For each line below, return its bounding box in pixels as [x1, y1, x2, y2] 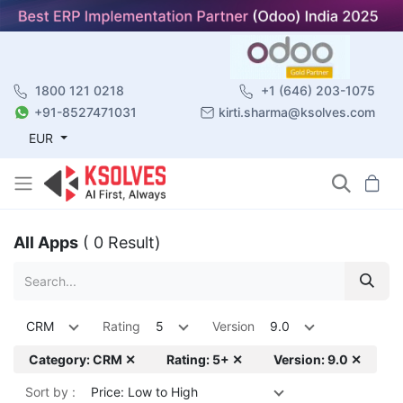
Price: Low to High [91, 383, 198, 399]
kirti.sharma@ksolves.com [219, 103, 375, 120]
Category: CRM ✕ [29, 351, 136, 367]
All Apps [13, 232, 78, 252]
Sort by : [25, 383, 76, 399]
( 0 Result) [83, 232, 161, 252]
